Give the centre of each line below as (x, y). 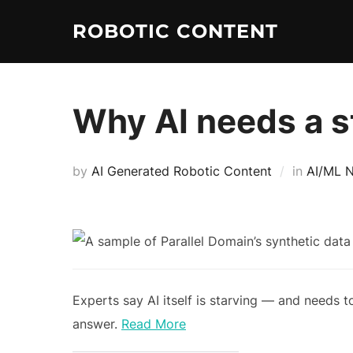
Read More (154, 324)
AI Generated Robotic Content (182, 171)
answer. (97, 324)
